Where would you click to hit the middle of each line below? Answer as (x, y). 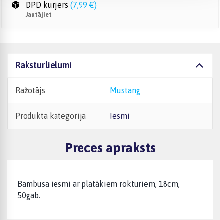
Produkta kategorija (51, 116)
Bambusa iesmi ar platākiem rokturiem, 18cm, (98, 184)
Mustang (129, 90)
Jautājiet (39, 15)
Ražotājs (30, 90)
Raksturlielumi (43, 65)
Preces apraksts (110, 148)
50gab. (29, 196)
